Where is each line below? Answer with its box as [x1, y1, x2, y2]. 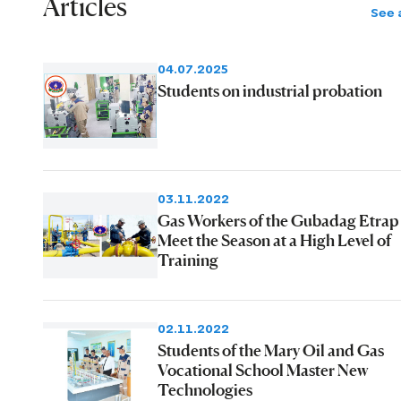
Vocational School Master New [158, 360, 369, 380]
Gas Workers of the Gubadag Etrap [158, 210, 399, 231]
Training [158, 250, 218, 270]
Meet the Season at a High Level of [158, 230, 391, 251]
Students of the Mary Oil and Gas [158, 340, 384, 361]
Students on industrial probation [158, 81, 382, 101]
